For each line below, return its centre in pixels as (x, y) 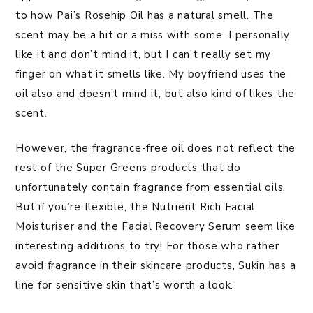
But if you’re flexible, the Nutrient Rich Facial (135, 206)
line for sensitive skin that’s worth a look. (124, 285)
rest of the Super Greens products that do (128, 167)
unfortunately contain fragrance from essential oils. (151, 187)
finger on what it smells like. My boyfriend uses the (151, 74)
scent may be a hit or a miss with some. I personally (153, 35)
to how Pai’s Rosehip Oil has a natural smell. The (145, 15)
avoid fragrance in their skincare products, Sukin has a (156, 265)
